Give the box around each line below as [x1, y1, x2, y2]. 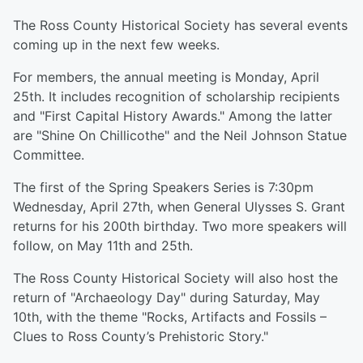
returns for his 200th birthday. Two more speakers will [13, 218, 347, 234]
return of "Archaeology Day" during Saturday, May [13, 289, 320, 305]
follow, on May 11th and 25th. [13, 237, 193, 254]
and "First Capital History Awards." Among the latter [13, 108, 332, 124]
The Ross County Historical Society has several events [13, 17, 348, 33]
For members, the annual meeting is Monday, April [13, 69, 319, 85]
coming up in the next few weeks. [13, 36, 220, 53]
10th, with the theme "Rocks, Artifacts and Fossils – [13, 309, 327, 325]
